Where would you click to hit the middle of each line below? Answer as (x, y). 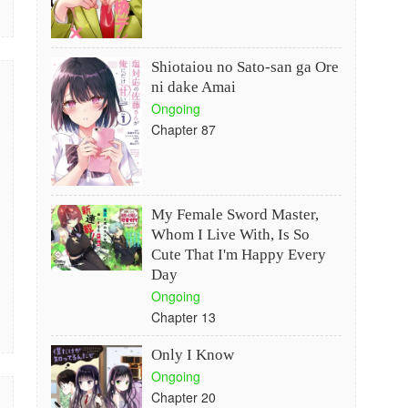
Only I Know (192, 355)
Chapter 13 (183, 317)
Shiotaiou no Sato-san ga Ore (245, 67)
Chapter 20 (183, 397)
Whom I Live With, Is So (230, 235)
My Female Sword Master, (235, 214)
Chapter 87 (183, 129)
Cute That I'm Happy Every (238, 255)
